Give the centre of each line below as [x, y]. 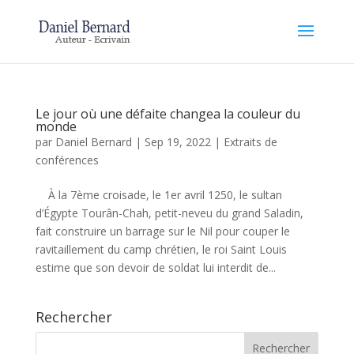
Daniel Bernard [93, 142]
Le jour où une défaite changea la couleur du [168, 114]
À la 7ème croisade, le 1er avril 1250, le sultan [158, 195]
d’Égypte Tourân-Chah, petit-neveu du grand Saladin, [169, 213]
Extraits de [250, 142]
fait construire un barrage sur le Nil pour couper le [162, 231]
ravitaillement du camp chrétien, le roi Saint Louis [161, 249]
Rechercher [73, 317]
